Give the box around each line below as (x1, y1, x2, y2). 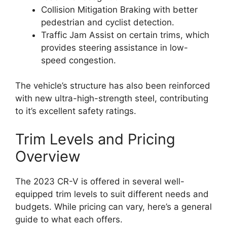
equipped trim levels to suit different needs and (15, 188, 209, 199)
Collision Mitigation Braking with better (41, 4, 198, 15)
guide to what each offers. (15, 214, 123, 224)
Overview (15, 147, 81, 165)
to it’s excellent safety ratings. (15, 106, 136, 116)
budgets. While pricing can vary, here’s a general (15, 201, 212, 212)
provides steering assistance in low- (41, 42, 188, 53)
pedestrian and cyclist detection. (41, 17, 174, 27)
